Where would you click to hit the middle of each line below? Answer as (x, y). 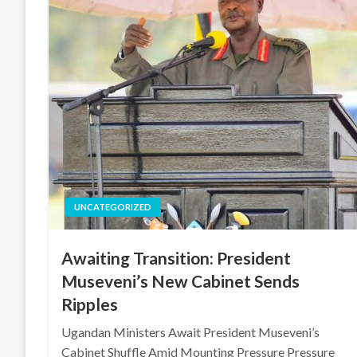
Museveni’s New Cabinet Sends (181, 281)
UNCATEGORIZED (113, 207)
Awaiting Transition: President (177, 258)
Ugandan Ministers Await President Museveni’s (191, 332)
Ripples (90, 304)
